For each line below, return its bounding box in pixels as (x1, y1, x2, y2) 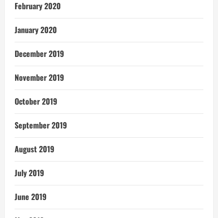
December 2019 (15, 48, 64, 60)
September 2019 (15, 119, 67, 131)
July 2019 (15, 167, 44, 179)
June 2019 (15, 191, 47, 203)
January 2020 (15, 24, 57, 36)
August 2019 (15, 143, 54, 155)
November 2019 (15, 72, 64, 84)
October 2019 (15, 95, 57, 108)
